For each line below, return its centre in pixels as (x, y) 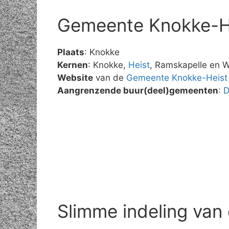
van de (110, 77)
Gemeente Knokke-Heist (177, 77)
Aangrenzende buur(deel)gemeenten (138, 90)
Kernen (73, 65)
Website (75, 77)
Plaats (71, 52)
